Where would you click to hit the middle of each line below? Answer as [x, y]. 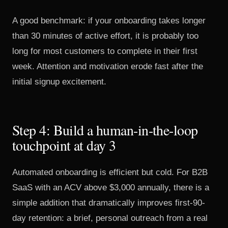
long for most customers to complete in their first [105, 51]
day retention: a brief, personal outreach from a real [110, 218]
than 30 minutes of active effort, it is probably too [105, 36]
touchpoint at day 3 [64, 145]
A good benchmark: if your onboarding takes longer [109, 21]
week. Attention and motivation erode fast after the [108, 66]
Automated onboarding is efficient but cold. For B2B [110, 172]
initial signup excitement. [59, 82]
